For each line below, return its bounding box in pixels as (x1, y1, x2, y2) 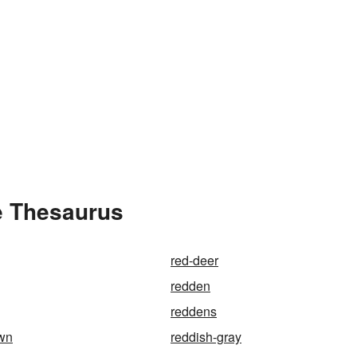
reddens (171, 302, 217, 320)
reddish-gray (171, 328, 241, 346)
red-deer (171, 251, 218, 269)
